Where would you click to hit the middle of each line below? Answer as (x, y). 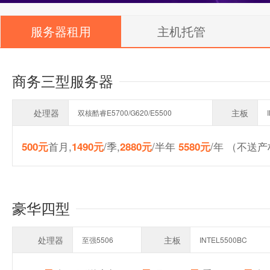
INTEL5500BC (223, 240)
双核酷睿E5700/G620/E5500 (125, 112)
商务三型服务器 (63, 80)
